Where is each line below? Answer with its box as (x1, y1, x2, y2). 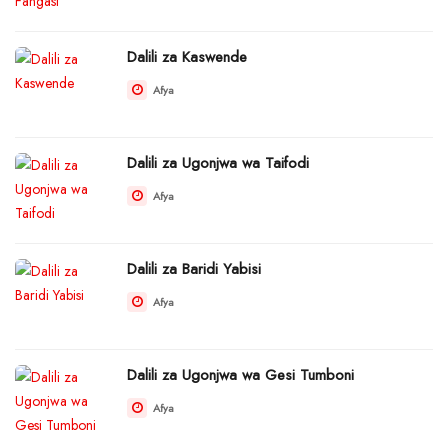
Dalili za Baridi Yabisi (127, 257, 261, 280)
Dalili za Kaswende (127, 45, 247, 68)
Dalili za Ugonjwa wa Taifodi (127, 151, 309, 174)
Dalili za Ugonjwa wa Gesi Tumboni (127, 363, 354, 386)
